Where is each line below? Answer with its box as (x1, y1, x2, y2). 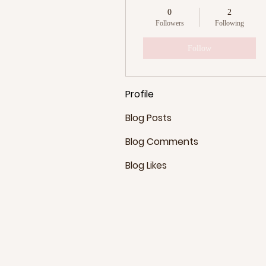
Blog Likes (125, 159, 167, 172)
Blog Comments (125, 135, 198, 148)
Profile (125, 87, 154, 101)
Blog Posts (125, 111, 172, 125)
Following (215, 19, 244, 27)
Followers (155, 19, 184, 27)
